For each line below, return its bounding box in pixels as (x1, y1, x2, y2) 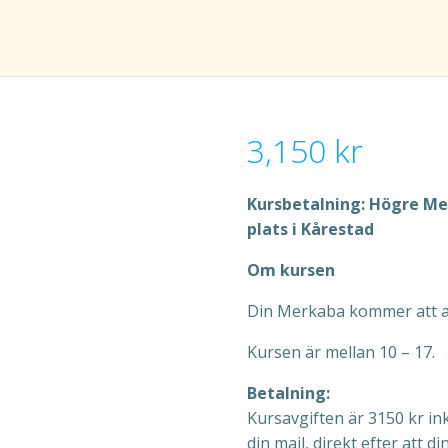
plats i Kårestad (246, 218, 374, 240)
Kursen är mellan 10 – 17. (246, 341, 435, 363)
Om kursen (246, 259, 335, 281)
